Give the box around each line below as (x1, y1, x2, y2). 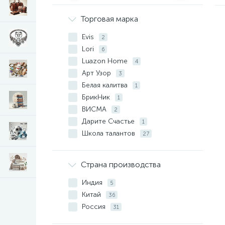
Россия (82, 202, 107, 211)
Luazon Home (82, 57, 130, 65)
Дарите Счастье (82, 117, 137, 126)
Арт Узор (82, 69, 113, 77)
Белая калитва (82, 81, 130, 89)
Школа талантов (82, 129, 137, 138)
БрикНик (82, 93, 112, 101)
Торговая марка (81, 14, 138, 24)
